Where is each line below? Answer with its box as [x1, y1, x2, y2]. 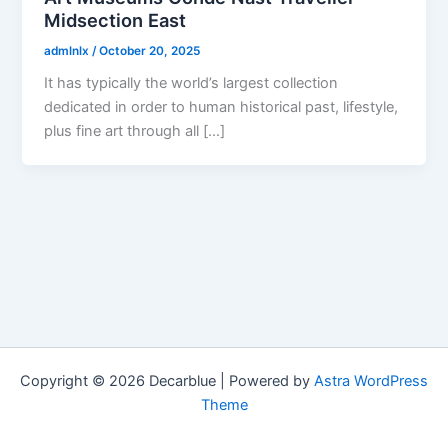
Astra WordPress [314, 372, 428, 390]
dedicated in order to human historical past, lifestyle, [44, 98, 399, 117]
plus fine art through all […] [44, 122, 226, 141]
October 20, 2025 [99, 43, 201, 58]
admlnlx [44, 43, 93, 58]
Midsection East [44, 8, 187, 31]
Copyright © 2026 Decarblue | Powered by [20, 372, 314, 390]
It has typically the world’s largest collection [44, 74, 339, 93]
